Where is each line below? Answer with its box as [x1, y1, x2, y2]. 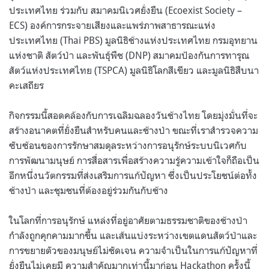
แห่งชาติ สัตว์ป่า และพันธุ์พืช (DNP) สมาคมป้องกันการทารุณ [9, 49, 249, 61]
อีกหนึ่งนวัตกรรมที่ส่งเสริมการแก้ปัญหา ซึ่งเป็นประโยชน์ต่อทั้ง [9, 169, 257, 181]
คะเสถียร [9, 79, 44, 91]
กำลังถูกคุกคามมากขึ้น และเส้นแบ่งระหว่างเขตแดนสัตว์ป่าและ [9, 229, 257, 241]
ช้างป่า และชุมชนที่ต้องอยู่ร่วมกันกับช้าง [9, 184, 168, 196]
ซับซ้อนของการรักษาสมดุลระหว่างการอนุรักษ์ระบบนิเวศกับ [9, 139, 247, 151]
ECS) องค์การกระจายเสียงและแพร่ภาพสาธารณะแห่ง [9, 19, 216, 31]
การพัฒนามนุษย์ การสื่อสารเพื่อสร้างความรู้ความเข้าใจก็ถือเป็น [9, 154, 259, 166]
